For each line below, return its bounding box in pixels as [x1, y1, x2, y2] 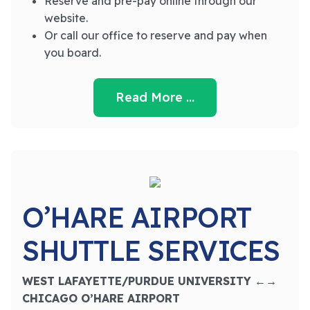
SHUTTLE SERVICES [22, 233, 280, 268]
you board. [44, 46, 101, 60]
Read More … [116, 89, 194, 105]
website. [44, 11, 88, 25]
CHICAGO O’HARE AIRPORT [22, 291, 180, 305]
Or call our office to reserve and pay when [44, 28, 267, 42]
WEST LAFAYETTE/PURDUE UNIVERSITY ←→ [22, 274, 277, 288]
